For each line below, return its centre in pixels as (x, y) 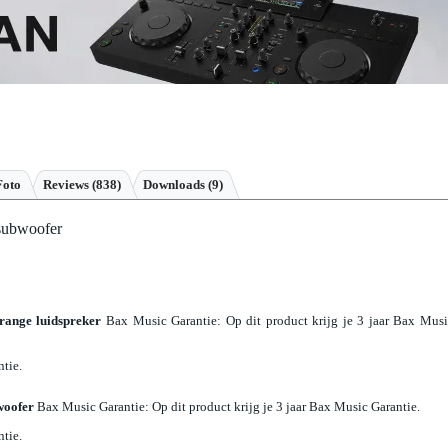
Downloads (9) (183, 185)
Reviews (67, 185)
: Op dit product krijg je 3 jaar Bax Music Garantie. (282, 406)
